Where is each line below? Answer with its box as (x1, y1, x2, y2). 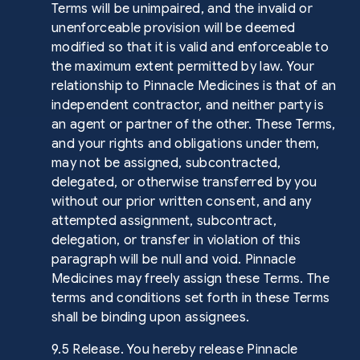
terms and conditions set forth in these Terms (51, 290, 330, 306)
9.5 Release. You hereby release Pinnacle (51, 342, 298, 358)
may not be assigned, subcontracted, (51, 155, 281, 171)
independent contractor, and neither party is (51, 97, 325, 113)
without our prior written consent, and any (51, 194, 312, 210)
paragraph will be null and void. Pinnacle (51, 252, 297, 268)
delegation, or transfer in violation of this (51, 232, 301, 248)
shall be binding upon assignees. (51, 309, 250, 325)
